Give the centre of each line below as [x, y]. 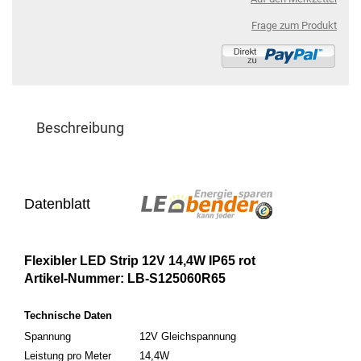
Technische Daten [68, 315]
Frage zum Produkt [294, 25]
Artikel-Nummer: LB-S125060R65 [125, 278]
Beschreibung [80, 127]
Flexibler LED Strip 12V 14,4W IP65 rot [140, 260]
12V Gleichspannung [188, 336]
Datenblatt [57, 203]
